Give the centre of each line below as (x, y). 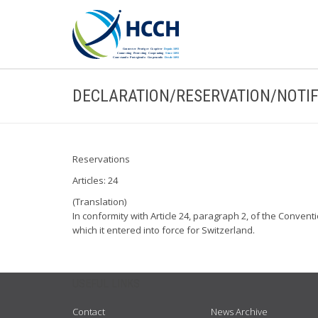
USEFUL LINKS (106, 284)
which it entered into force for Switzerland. (164, 230)
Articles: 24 (95, 180)
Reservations (101, 159)
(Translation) (99, 202)
